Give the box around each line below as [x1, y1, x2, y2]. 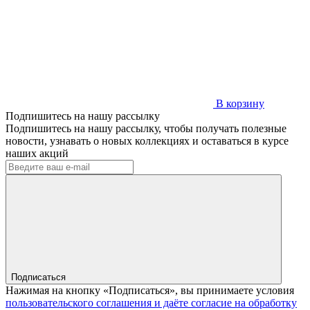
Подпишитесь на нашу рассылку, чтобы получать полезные [6, 122, 286, 134]
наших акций [6, 147, 69, 159]
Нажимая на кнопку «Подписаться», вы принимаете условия [6, 284, 294, 296]
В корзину [213, 97, 264, 109]
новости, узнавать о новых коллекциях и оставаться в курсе [6, 134, 289, 147]
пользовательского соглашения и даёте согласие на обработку [6, 296, 297, 309]
